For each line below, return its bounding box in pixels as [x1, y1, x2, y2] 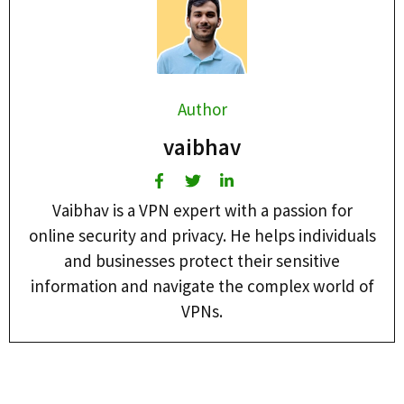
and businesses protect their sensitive [64, 249, 340, 271]
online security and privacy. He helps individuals [28, 224, 376, 246]
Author [177, 97, 227, 120]
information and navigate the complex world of [30, 274, 374, 297]
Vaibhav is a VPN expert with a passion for [51, 198, 353, 221]
